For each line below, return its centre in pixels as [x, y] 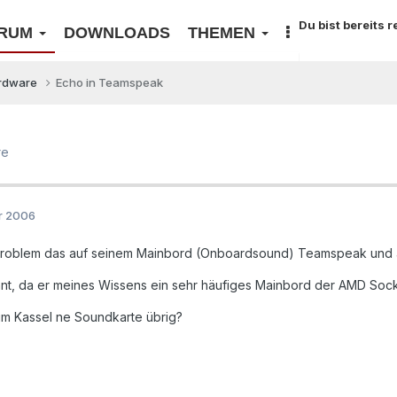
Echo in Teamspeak [109, 82]
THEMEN [224, 33]
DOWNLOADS [117, 33]
